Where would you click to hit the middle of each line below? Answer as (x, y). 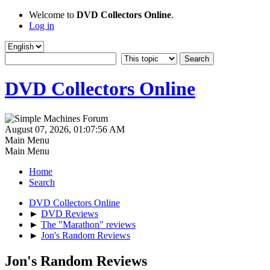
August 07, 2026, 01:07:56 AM (65, 129)
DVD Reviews (70, 213)
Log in (42, 26)
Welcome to (53, 15)
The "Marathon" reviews (88, 224)
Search (42, 182)
